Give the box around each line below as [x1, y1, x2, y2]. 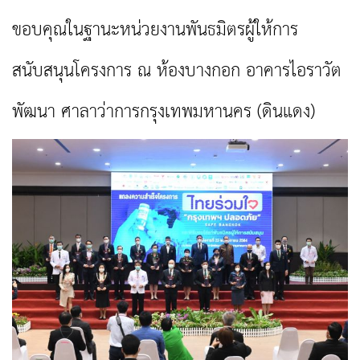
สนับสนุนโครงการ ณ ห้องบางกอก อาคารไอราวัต [12, 54, 342, 89]
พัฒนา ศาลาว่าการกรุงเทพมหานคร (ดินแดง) [12, 95, 315, 130]
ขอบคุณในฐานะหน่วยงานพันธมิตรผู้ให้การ [12, 13, 298, 48]
